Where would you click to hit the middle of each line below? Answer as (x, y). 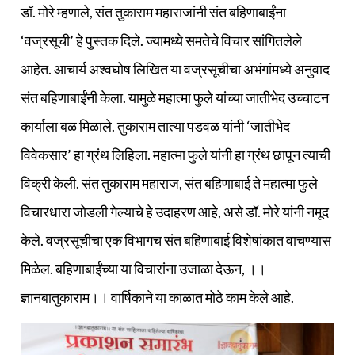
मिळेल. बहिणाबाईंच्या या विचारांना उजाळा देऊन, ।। (143, 268)
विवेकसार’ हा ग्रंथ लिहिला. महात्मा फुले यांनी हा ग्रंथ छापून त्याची (176, 154)
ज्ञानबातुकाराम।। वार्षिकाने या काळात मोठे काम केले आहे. (157, 297)
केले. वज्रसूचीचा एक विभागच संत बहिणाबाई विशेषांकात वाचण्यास (176, 240)
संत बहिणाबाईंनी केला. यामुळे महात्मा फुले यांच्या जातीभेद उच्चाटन (175, 97)
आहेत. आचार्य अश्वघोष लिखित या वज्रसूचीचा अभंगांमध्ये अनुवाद (175, 69)
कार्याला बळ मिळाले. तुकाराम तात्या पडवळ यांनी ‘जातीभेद (155, 126)
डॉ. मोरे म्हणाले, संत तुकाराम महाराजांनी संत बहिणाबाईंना (153, 11)
